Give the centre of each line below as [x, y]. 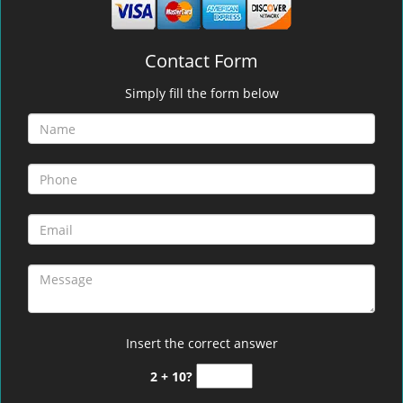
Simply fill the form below [201, 93]
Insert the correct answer [201, 343]
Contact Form [201, 61]
